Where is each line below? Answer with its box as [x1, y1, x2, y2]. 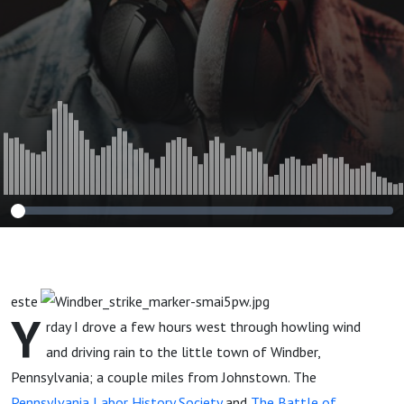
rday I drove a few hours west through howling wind [46, 317, 361, 335]
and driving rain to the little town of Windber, [46, 343, 320, 361]
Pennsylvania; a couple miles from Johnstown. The [11, 368, 317, 386]
